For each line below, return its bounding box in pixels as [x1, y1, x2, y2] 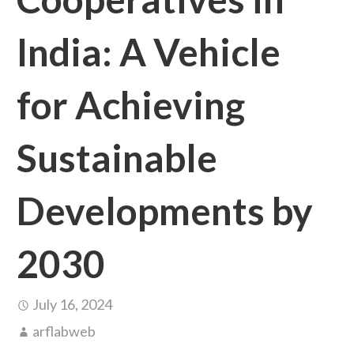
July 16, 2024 [32, 295, 112, 313]
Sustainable [16, 134, 217, 180]
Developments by [16, 187, 313, 233]
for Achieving [16, 81, 245, 127]
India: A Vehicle [16, 28, 281, 74]
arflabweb [32, 322, 96, 340]
